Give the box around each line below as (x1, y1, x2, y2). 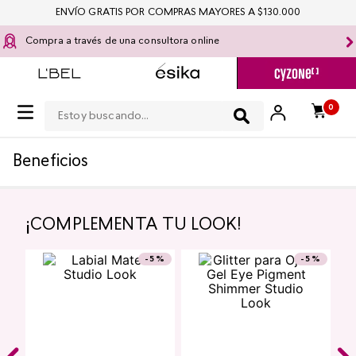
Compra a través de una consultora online (25, 37, 219, 46)
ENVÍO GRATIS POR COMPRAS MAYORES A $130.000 (55, 8, 301, 17)
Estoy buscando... (44, 93, 150, 109)
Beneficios (13, 154, 89, 170)
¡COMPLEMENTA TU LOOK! (25, 218, 242, 234)
